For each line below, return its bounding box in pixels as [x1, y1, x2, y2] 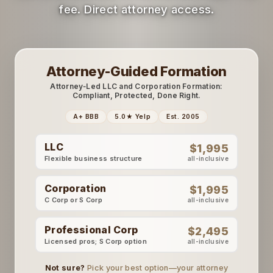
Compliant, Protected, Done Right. [72, 91, 201, 100]
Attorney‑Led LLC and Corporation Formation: [50, 82, 223, 91]
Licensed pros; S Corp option [44, 237, 147, 246]
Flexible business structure [44, 154, 143, 163]
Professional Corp [44, 224, 138, 236]
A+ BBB [73, 113, 99, 121]
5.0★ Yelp [115, 113, 151, 121]
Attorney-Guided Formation [46, 63, 227, 79]
